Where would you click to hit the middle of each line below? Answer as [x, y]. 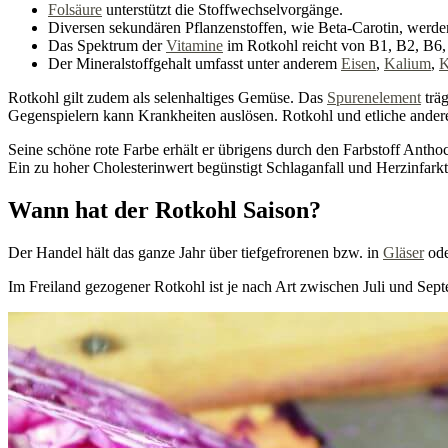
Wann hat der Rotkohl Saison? [164, 210]
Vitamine [194, 46]
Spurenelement [374, 98]
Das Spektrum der [107, 46]
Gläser [403, 253]
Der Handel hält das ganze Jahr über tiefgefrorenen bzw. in [195, 253]
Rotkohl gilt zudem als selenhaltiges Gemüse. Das [167, 98]
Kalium [407, 64]
